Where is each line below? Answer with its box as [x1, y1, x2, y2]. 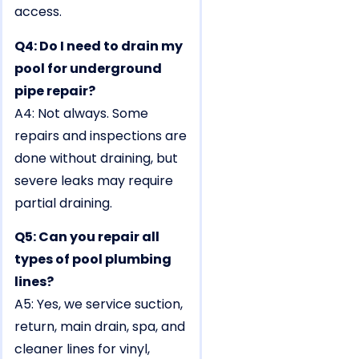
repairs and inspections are [14, 126, 187, 145]
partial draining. [14, 193, 112, 212]
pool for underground [14, 58, 162, 78]
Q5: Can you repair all [14, 228, 159, 247]
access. [14, 2, 62, 22]
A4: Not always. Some [14, 103, 148, 123]
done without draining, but [14, 148, 178, 167]
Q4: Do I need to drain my [14, 36, 183, 55]
